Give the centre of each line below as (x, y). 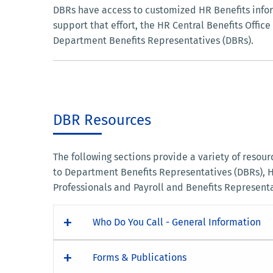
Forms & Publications (140, 257)
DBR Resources (102, 120)
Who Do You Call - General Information (177, 222)
